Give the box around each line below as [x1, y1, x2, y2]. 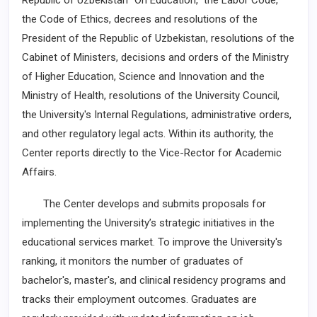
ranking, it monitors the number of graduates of [22, 255, 243, 267]
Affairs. [22, 166, 57, 178]
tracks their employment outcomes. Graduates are [22, 293, 257, 306]
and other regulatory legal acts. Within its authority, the [22, 127, 274, 140]
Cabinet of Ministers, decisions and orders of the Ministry [22, 51, 289, 64]
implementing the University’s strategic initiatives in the [22, 217, 275, 229]
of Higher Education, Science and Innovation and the [22, 70, 265, 83]
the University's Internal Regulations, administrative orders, [22, 108, 292, 121]
